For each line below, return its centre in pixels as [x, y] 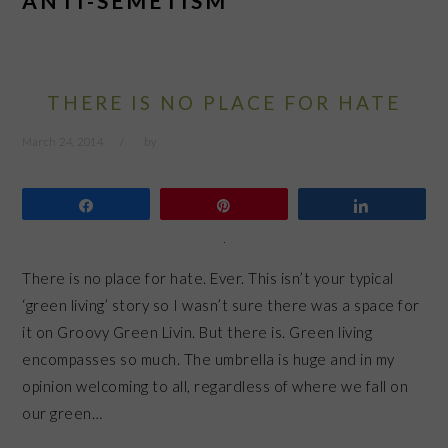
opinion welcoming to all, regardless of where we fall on [215, 385]
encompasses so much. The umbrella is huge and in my [208, 358]
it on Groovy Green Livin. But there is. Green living [197, 331]
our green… [62, 412]
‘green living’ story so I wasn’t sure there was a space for [221, 304]
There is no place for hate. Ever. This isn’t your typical [208, 277]
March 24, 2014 [63, 141]
